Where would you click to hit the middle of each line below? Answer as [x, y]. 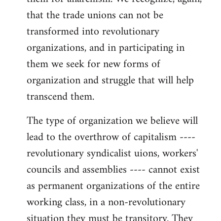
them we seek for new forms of [93, 64]
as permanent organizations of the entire [113, 186]
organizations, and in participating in [106, 48]
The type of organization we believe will [112, 121]
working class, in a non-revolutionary [106, 203]
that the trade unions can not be [95, 16]
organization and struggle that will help [110, 81]
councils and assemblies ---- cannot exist [113, 170]
